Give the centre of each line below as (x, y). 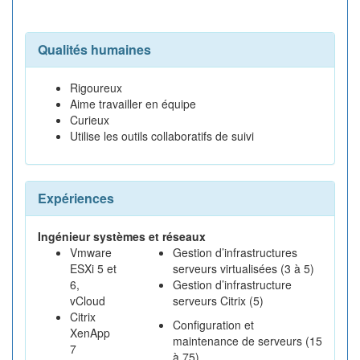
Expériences (76, 198)
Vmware (91, 252)
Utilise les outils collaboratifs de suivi (162, 136)
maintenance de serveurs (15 (247, 341)
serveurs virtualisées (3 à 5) (243, 268)
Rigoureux (96, 88)
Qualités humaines (94, 49)
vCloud (88, 301)
